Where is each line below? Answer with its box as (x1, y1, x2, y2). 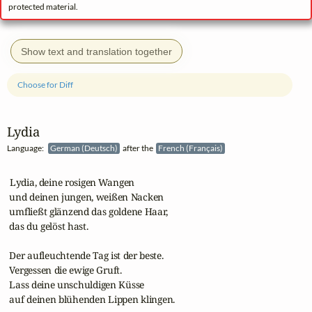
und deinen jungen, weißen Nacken (7, 189, 164, 203)
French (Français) (158, 143, 225, 154)
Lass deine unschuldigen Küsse (7, 277, 145, 291)
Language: (7, 143, 48, 154)
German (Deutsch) (50, 143, 120, 154)
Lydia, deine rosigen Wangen (7, 175, 135, 189)
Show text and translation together (21, 45, 172, 57)
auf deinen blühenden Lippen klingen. (7, 292, 175, 306)
